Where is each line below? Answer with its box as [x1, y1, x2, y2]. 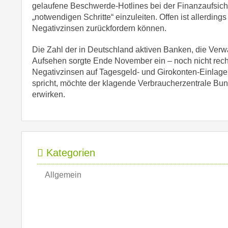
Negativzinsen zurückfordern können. [32, 24, 166, 33]
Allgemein [45, 170, 81, 179]
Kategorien [43, 147, 95, 158]
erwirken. [32, 90, 65, 99]
